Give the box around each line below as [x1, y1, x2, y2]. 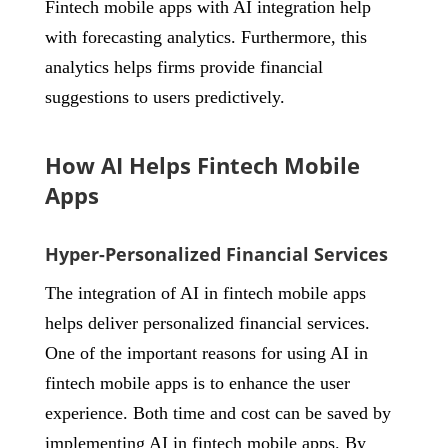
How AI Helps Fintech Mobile [44, 150, 360, 180]
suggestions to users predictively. [44, 87, 285, 107]
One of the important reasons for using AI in [44, 343, 368, 363]
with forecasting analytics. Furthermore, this [44, 27, 367, 47]
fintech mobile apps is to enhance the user [44, 373, 350, 393]
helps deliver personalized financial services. [44, 313, 370, 333]
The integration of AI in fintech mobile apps [44, 283, 366, 303]
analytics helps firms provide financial [44, 57, 323, 77]
